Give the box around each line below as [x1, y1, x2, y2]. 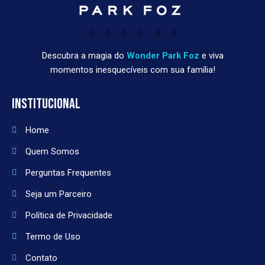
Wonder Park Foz [126, 50, 199, 61]
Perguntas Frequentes [25, 167, 111, 178]
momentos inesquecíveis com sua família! [50, 64, 215, 75]
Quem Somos [25, 146, 79, 157]
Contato [25, 252, 57, 263]
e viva [201, 50, 224, 61]
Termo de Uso [25, 231, 80, 242]
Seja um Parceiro [25, 188, 92, 199]
